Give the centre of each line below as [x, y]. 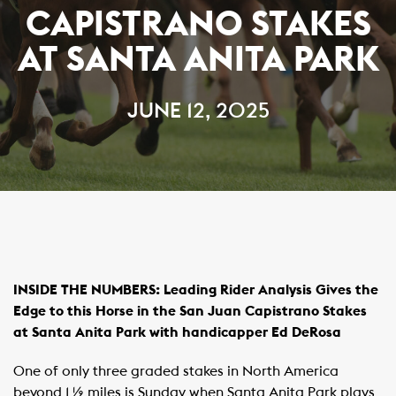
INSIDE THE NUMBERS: [88, 290]
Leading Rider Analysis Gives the [271, 290]
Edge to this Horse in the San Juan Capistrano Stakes [190, 311]
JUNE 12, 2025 [198, 111]
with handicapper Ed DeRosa [245, 332]
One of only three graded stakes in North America [176, 371]
